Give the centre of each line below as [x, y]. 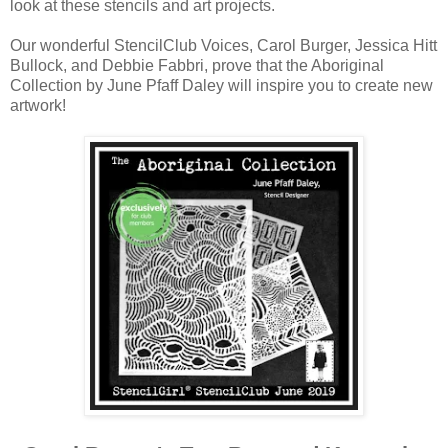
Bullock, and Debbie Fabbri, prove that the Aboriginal [197, 65]
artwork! [38, 105]
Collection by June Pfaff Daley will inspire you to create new [221, 85]
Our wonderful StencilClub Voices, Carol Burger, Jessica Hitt [223, 45]
